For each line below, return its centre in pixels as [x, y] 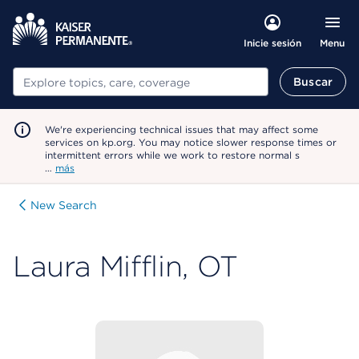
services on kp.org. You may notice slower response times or [191, 142]
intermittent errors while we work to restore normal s [172, 155]
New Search [64, 205]
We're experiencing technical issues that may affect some [182, 129]
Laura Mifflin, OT [125, 266]
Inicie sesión [272, 43]
